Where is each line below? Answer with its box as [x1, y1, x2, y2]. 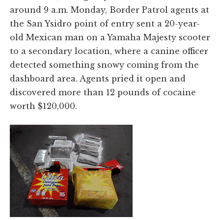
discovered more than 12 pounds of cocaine [10, 87, 196, 97]
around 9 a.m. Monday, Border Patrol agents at [10, 4, 209, 15]
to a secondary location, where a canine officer [10, 46, 208, 56]
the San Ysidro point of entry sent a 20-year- [10, 18, 200, 28]
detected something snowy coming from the [10, 59, 199, 70]
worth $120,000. [10, 101, 77, 111]
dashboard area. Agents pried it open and [10, 73, 186, 83]
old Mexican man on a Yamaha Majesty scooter [10, 32, 210, 42]
